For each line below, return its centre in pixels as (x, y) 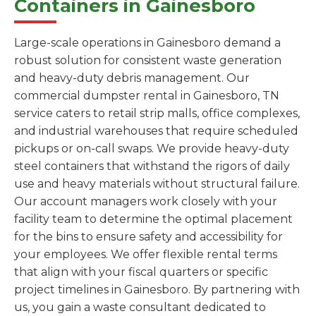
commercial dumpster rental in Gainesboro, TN (147, 96)
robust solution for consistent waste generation (148, 61)
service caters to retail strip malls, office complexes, (157, 114)
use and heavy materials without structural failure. (157, 184)
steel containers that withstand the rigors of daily (152, 166)
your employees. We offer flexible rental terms (146, 255)
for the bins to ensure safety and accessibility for (148, 237)
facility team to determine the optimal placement (153, 219)
